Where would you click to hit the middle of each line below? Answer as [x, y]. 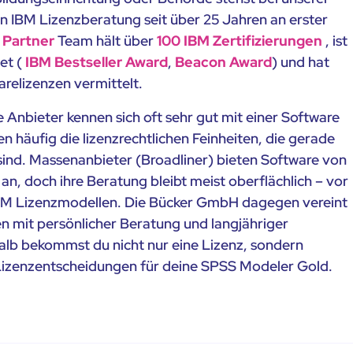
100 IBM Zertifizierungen [240, 41]
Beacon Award [224, 62]
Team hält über [106, 41]
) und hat [301, 62]
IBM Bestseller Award [97, 62]
